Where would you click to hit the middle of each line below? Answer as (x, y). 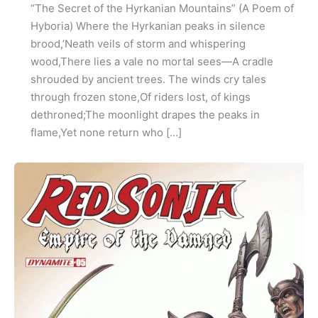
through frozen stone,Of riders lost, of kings (140, 97)
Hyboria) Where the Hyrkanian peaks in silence (148, 26)
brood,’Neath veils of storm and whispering (138, 44)
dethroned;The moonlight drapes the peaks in (145, 115)
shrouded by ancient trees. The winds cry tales (148, 79)
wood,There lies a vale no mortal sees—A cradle (152, 62)
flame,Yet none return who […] (106, 133)
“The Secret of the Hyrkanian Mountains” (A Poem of (162, 9)
